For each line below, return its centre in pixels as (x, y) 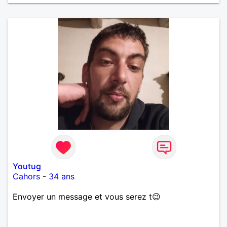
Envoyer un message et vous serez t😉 (87, 196)
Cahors (26, 176)
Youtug (27, 166)
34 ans (62, 176)
